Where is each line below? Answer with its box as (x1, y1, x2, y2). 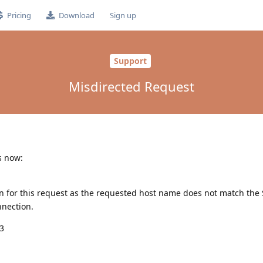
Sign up (109, 10, 136, 21)
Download (58, 10, 95, 21)
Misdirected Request (69, 77, 194, 95)
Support (113, 55, 147, 67)
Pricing (6, 10, 31, 21)
